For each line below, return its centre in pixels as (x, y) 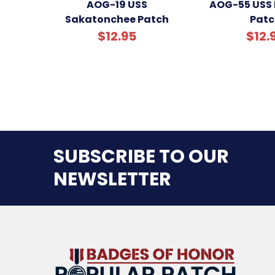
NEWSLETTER (112, 180)
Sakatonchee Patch (117, 20)
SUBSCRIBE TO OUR (141, 157)
